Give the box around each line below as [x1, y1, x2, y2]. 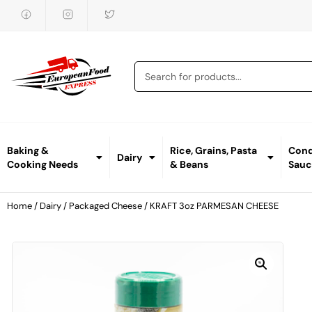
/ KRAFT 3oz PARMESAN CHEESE [142, 200, 279, 212]
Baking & [7, 144, 49, 157]
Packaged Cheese [69, 200, 142, 212]
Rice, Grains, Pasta [170, 144, 258, 157]
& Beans [170, 158, 209, 171]
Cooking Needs [7, 158, 78, 171]
